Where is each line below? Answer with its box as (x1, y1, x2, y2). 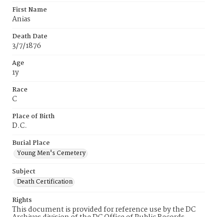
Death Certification (17, 177, 73, 187)
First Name (12, 5, 47, 15)
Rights (12, 195, 32, 205)
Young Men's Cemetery (17, 148, 86, 158)
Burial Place (12, 138, 50, 148)
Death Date (12, 31, 47, 42)
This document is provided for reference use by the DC (12, 204, 196, 216)
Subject (12, 167, 35, 177)
